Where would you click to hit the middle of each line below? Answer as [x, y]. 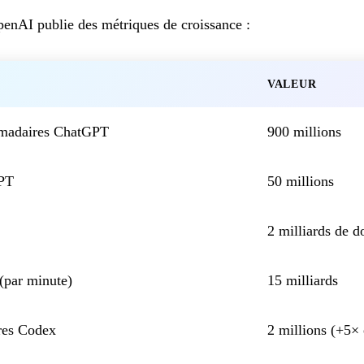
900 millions [304, 131]
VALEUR [292, 84]
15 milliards [303, 280]
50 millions [301, 181]
